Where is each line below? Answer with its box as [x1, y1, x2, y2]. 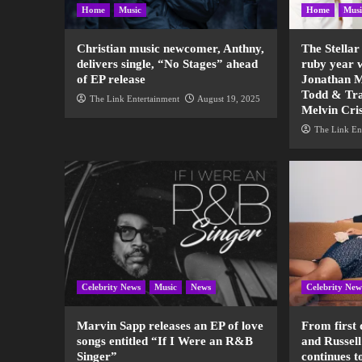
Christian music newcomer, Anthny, [76, 42, 264, 56]
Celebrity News [81, 282, 141, 293]
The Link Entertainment [89, 94, 179, 104]
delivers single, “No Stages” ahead [76, 57, 258, 71]
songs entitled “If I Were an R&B [76, 335, 253, 348]
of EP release [76, 73, 145, 86]
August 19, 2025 [196, 94, 260, 104]
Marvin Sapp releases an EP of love [76, 319, 263, 333]
